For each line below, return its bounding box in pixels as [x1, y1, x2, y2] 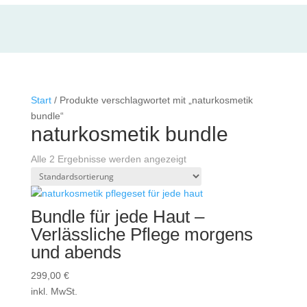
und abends [30, 242, 121, 262]
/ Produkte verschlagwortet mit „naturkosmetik [51, 95, 253, 106]
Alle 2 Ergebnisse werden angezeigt [30, 153, 186, 164]
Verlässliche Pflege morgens [30, 224, 253, 245]
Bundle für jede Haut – [30, 206, 204, 227]
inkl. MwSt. [30, 286, 77, 297]
